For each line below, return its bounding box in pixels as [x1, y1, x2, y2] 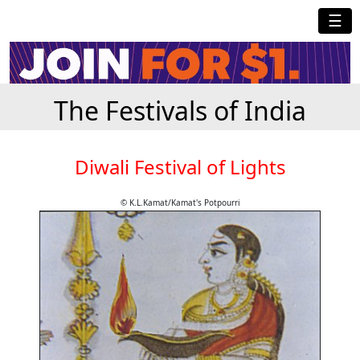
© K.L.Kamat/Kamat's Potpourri [120, 197, 240, 209]
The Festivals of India [54, 93, 306, 129]
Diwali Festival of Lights [74, 153, 286, 181]
